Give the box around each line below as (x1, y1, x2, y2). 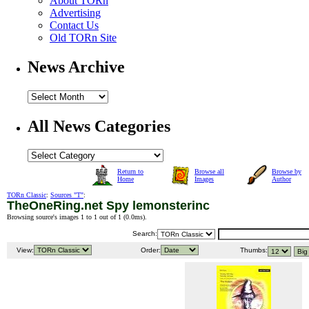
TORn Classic (7, 191, 46, 199)
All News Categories (28, 117, 170, 135)
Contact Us (50, 19, 99, 31)
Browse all (195, 168, 224, 176)
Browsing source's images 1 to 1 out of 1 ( (7, 213, 126, 221)
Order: (139, 246, 161, 255)
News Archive (28, 57, 125, 76)
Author (272, 175, 291, 183)
